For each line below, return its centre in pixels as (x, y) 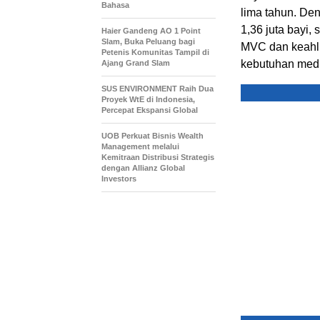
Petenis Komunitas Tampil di (155, 52)
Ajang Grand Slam (136, 63)
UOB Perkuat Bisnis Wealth (152, 136)
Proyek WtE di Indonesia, (148, 99)
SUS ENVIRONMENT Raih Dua (157, 89)
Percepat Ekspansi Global (150, 110)
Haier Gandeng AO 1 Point (151, 31)
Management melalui (140, 146)
